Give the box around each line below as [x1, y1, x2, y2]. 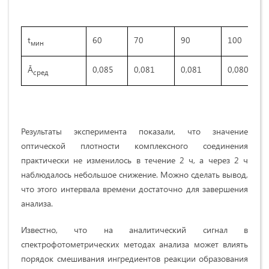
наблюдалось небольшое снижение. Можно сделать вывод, [21, 169, 248, 181]
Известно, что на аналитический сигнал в [21, 224, 248, 236]
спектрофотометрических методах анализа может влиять [21, 238, 248, 250]
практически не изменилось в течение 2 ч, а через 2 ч [21, 154, 248, 166]
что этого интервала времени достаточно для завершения [21, 183, 248, 195]
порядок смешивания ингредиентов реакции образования [21, 253, 248, 265]
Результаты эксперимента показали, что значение [21, 125, 248, 138]
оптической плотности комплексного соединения [21, 140, 248, 152]
